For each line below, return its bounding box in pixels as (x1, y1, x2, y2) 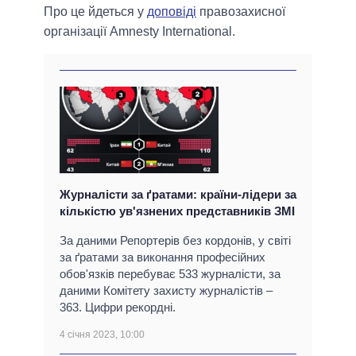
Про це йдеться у (44, 5, 147, 19)
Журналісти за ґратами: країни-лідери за (60, 188, 296, 202)
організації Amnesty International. (44, 25, 235, 39)
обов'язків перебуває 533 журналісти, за (60, 267, 281, 281)
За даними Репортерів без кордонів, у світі (60, 234, 291, 248)
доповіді (147, 5, 196, 19)
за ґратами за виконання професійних (60, 250, 265, 265)
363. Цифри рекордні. (60, 300, 176, 315)
